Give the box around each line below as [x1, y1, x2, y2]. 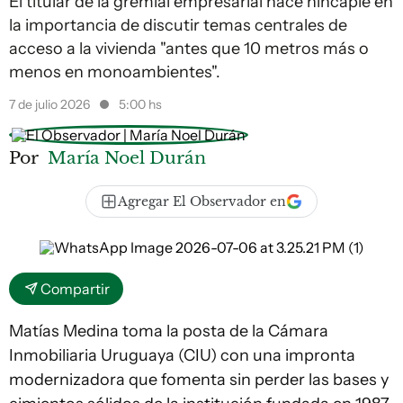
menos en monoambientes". [9, 62, 220, 82]
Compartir [40, 280, 110, 298]
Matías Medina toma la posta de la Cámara [9, 321, 328, 341]
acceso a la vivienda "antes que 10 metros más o [9, 39, 369, 58]
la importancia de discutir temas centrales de [9, 15, 347, 35]
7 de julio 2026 [9, 96, 93, 112]
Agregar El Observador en [118, 193, 286, 210]
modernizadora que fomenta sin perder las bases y [9, 370, 389, 390]
